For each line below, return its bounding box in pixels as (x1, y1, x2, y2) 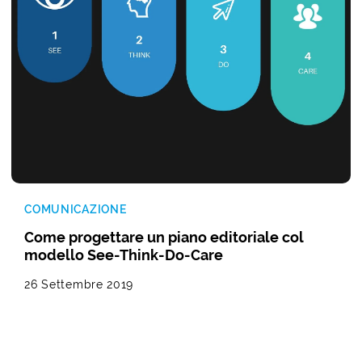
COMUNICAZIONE (24, 202, 128, 216)
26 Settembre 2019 (24, 277, 134, 291)
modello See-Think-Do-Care (24, 246, 224, 263)
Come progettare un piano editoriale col (24, 228, 305, 246)
